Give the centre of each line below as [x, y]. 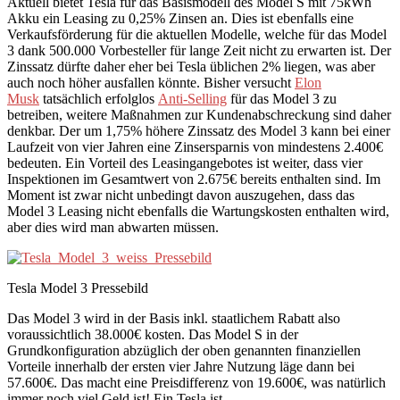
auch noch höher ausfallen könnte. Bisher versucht [151, 83]
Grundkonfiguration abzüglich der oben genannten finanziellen [184, 351]
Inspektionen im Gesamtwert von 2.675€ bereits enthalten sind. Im [194, 179]
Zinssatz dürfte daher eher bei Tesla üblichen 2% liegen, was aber [191, 67]
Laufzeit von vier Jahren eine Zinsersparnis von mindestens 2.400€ [195, 147]
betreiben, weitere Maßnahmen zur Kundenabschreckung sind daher [199, 115]
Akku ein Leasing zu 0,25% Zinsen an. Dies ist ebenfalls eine [180, 19]
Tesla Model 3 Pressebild [78, 288]
